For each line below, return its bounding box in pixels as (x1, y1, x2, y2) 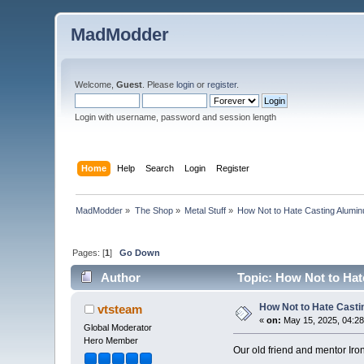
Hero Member (84, 336, 139, 346)
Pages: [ (72, 247, 106, 258)
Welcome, (75, 80, 117, 89)
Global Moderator (84, 323, 153, 333)
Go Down (119, 247, 161, 258)
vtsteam (97, 302, 142, 317)
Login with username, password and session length (75, 112, 277, 122)
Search (145, 162, 174, 173)
